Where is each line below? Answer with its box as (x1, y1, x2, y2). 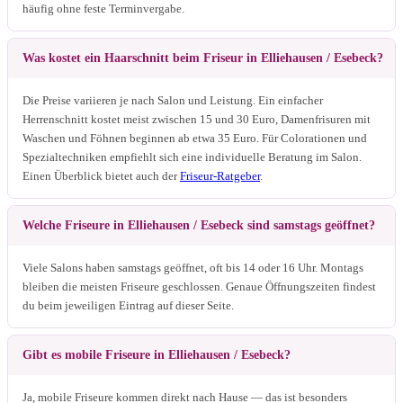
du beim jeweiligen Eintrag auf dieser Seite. (22, 298, 234, 312)
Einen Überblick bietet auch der (22, 168, 180, 183)
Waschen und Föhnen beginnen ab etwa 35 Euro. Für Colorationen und (22, 130, 367, 145)
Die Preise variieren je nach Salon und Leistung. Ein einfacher (22, 93, 323, 107)
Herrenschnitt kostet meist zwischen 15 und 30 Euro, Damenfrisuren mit (22, 112, 371, 126)
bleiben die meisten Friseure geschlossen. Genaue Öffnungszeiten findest (22, 279, 376, 293)
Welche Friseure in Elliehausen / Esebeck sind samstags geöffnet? (22, 218, 375, 232)
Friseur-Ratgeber (180, 168, 260, 183)
